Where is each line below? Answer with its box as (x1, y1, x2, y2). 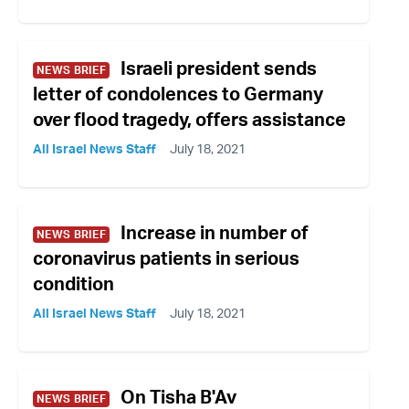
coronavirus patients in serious (33, 246, 299, 270)
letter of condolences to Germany (33, 82, 323, 106)
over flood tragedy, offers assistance (33, 108, 346, 131)
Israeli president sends (121, 57, 317, 80)
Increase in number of (121, 221, 309, 245)
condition (33, 272, 114, 296)
